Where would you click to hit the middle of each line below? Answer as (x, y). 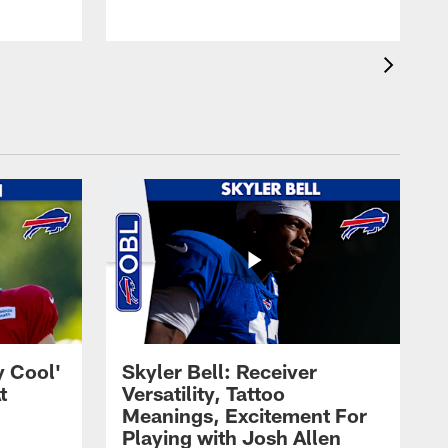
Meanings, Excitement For (244, 415)
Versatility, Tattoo (203, 393)
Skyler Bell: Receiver (219, 371)
